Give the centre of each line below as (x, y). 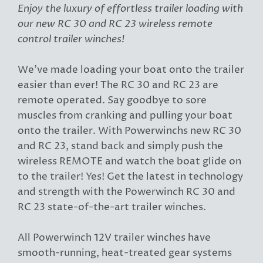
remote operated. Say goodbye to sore (112, 100)
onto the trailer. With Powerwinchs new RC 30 (129, 131)
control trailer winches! (71, 39)
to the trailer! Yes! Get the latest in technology (130, 177)
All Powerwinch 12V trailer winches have (114, 238)
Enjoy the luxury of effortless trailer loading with (130, 9)
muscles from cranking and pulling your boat (125, 116)
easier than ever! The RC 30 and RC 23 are (118, 85)
